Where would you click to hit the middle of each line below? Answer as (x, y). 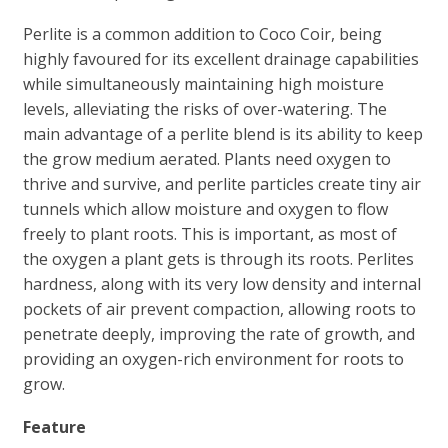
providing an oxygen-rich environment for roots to (213, 358)
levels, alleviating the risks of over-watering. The (204, 108)
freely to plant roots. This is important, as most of (209, 233)
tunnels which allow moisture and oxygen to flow (205, 208)
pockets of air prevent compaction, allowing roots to (219, 308)
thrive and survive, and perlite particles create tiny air (221, 183)
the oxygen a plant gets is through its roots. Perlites (218, 258)
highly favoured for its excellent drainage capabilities (220, 58)
